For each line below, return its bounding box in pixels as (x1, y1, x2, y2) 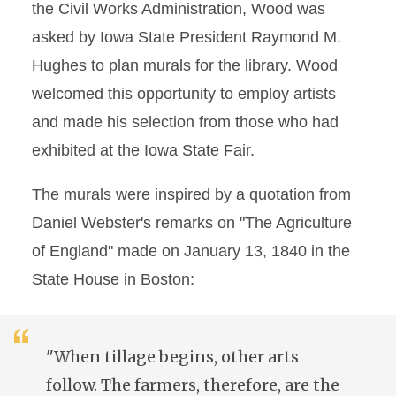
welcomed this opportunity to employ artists (32, 85, 336, 103)
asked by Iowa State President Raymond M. (32, 28, 341, 46)
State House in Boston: (32, 270, 203, 288)
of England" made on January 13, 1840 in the (32, 242, 350, 260)
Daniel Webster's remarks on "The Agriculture (32, 214, 352, 232)
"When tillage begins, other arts (46, 346, 299, 367)
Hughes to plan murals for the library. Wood (32, 57, 338, 74)
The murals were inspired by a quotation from (32, 186, 351, 203)
